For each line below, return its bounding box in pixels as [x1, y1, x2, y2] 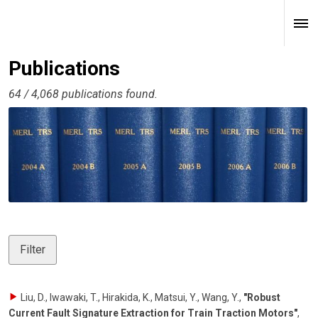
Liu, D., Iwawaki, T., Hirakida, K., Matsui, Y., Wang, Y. [21, 291, 239, 303]
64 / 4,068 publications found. [9, 87, 158, 102]
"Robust [243, 291, 280, 303]
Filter [20, 242, 45, 256]
